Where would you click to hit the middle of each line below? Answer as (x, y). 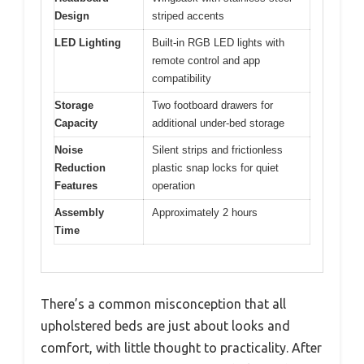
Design (72, 15)
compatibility (182, 78)
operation (173, 185)
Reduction (80, 167)
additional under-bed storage (218, 123)
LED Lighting (88, 42)
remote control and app (206, 60)
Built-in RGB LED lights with (218, 42)
